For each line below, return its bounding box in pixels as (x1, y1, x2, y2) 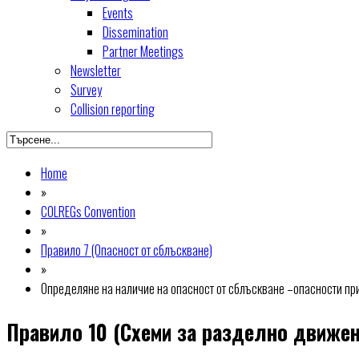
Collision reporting (71, 99, 155, 119)
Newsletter (71, 61, 121, 80)
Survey (71, 80, 102, 99)
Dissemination (103, 22, 168, 42)
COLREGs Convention (41, 202, 135, 221)
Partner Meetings (103, 42, 184, 61)
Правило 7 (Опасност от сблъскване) (41, 240, 212, 260)
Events (103, 3, 133, 22)
